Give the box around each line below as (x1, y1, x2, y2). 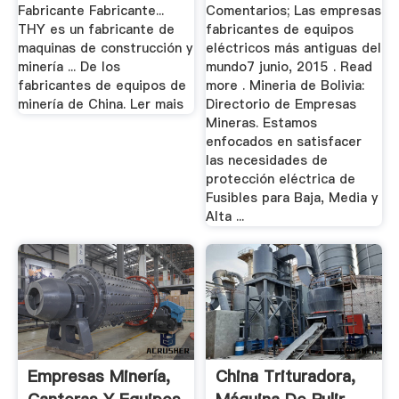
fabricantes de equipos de (17, 77, 186, 95)
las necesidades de (206, 151, 329, 170)
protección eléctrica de (206, 170, 356, 189)
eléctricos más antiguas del (206, 39, 382, 58)
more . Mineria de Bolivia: (206, 77, 365, 95)
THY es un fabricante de (17, 20, 175, 39)
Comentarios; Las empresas (206, 2, 382, 20)
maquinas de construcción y (17, 39, 192, 58)
